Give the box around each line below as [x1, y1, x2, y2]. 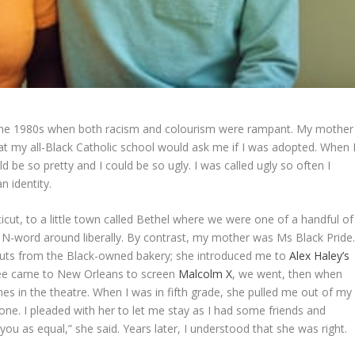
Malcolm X [178, 266, 233, 282]
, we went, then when [232, 266, 343, 282]
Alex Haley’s [289, 248, 350, 264]
